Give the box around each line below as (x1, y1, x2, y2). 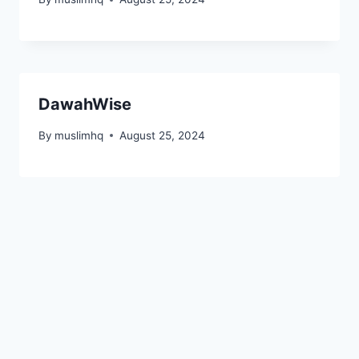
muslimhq (54, 128, 104, 142)
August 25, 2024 (119, 128, 206, 142)
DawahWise (38, 95, 131, 115)
